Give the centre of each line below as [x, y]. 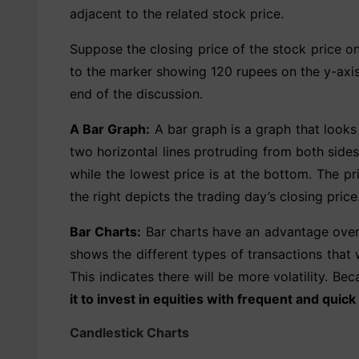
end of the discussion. [136, 93]
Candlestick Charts [129, 332]
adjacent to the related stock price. [177, 13]
